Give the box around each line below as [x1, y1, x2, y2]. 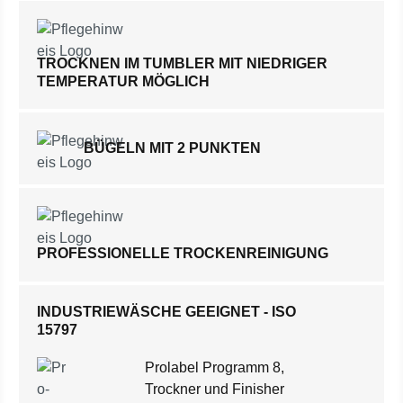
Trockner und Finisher [145, 381, 284, 398]
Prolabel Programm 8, [145, 360, 284, 376]
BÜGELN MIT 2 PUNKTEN [84, 140, 261, 157]
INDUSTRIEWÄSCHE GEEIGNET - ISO [37, 304, 296, 320]
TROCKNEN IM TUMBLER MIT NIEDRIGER [37, 56, 327, 72]
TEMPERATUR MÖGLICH [37, 74, 210, 90]
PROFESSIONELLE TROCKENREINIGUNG [37, 246, 328, 262]
